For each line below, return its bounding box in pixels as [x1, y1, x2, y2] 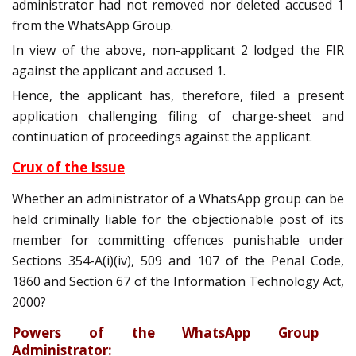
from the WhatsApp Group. [12, 17, 173, 35]
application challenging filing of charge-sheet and [12, 107, 344, 126]
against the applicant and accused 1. [12, 62, 226, 80]
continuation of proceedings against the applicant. [12, 128, 312, 146]
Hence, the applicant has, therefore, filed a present [12, 87, 344, 105]
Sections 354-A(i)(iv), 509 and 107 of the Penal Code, [12, 252, 344, 270]
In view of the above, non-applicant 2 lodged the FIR [12, 41, 344, 60]
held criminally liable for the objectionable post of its [12, 211, 344, 229]
